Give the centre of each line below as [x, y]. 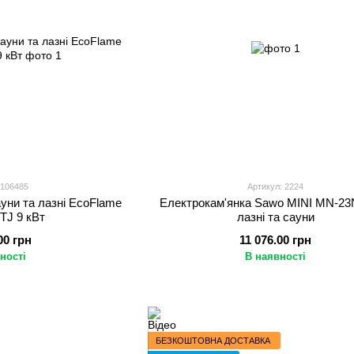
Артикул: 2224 [276, 186]
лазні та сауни [275, 217]
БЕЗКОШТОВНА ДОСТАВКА [213, 340]
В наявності [276, 256]
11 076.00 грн [276, 240]
